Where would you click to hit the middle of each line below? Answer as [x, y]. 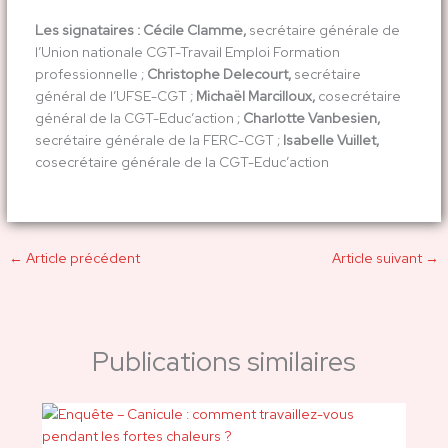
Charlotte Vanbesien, [309, 117]
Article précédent [82, 258]
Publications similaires [224, 360]
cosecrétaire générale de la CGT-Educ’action [181, 161]
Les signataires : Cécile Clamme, [140, 29]
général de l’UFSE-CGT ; [113, 95]
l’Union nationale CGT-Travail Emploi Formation [187, 51]
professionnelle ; [90, 73]
